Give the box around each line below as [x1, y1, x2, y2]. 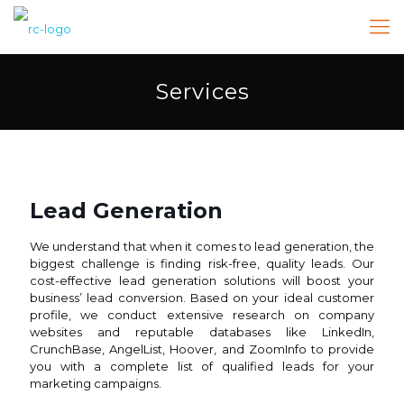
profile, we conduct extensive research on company [30, 308, 374, 322]
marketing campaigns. [30, 376, 161, 390]
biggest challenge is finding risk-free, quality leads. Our [30, 256, 374, 271]
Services [154, 78, 250, 105]
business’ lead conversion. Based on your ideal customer [30, 290, 374, 305]
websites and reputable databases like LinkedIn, [30, 325, 374, 339]
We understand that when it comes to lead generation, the [30, 239, 374, 253]
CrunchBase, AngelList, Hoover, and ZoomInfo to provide [30, 342, 374, 356]
